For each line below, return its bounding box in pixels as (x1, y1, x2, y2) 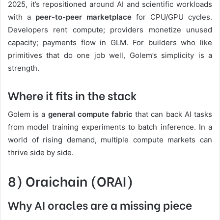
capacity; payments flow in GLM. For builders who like (8, 37, 212, 47)
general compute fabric (48, 110, 133, 119)
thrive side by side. (8, 148, 74, 158)
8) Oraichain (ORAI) (8, 171, 133, 191)
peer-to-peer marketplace (35, 12, 132, 22)
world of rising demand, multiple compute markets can (8, 135, 212, 145)
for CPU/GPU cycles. (132, 12, 212, 22)
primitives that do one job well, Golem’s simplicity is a (8, 50, 212, 60)
